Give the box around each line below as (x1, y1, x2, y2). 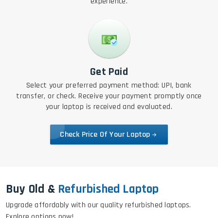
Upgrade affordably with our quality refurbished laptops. (6, 200, 191, 210)
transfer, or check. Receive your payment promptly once (16, 91, 202, 101)
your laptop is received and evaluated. (45, 101, 173, 112)
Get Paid (90, 65, 128, 79)
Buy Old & (6, 181, 55, 197)
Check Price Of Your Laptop (60, 129, 150, 140)
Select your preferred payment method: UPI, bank (26, 80, 192, 91)
